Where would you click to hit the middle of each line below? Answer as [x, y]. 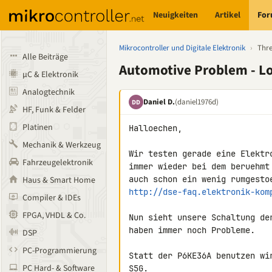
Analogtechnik [49, 92]
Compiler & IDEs [52, 198]
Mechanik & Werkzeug [62, 145]
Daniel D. [159, 102]
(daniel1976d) [197, 102]
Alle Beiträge [45, 57]
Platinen [38, 127]
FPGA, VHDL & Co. [54, 216]
